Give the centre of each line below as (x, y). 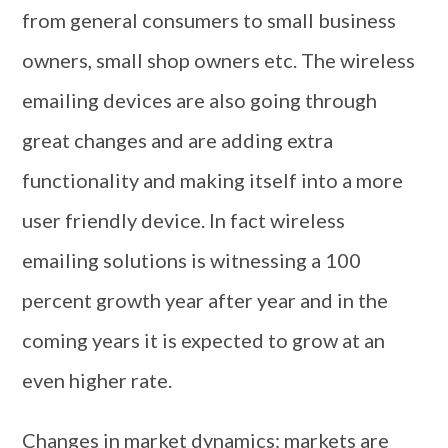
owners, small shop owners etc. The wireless (219, 60)
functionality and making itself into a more (213, 180)
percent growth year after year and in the (205, 300)
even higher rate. (97, 380)
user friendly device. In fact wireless (184, 220)
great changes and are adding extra (178, 140)
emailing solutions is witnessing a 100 (192, 260)
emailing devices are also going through (200, 100)
